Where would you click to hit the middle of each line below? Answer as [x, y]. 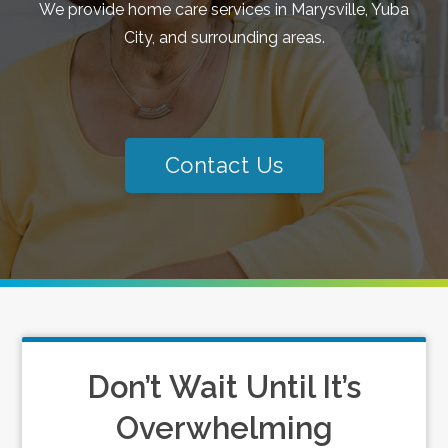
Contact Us [224, 165]
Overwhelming [224, 428]
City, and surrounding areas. [224, 37]
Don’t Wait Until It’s [224, 387]
